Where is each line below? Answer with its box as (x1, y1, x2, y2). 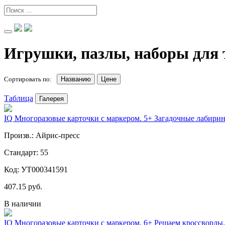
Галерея (39, 94, 64, 102)
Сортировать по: (4, 75, 55, 83)
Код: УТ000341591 (4, 165, 68, 174)
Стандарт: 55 (4, 148, 48, 157)
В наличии (4, 199, 41, 208)
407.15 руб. (4, 182, 42, 191)
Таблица (4, 93, 33, 102)
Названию (61, 75, 91, 83)
